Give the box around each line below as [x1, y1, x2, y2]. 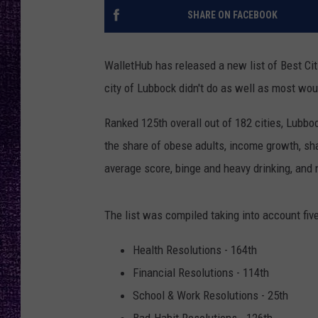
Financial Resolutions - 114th [133, 265, 269, 280]
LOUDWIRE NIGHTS [207, 23, 287, 34]
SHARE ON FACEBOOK [187, 9, 278, 21]
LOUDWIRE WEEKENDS [207, 58, 300, 70]
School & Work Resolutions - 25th [133, 288, 288, 303]
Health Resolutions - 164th [133, 243, 257, 258]
